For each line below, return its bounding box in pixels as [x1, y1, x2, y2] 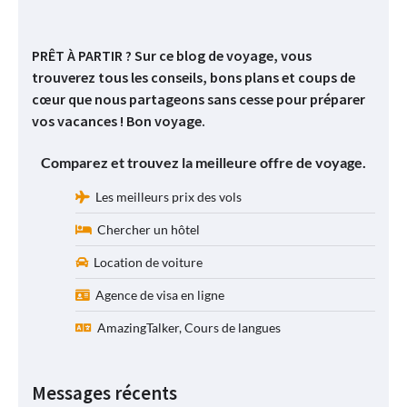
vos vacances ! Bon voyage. [32, 112, 205, 131]
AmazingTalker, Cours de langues [92, 319, 281, 335]
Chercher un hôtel [92, 221, 200, 237]
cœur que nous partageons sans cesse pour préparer [32, 90, 365, 109]
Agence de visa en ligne [90, 286, 224, 303]
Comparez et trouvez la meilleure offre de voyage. [41, 153, 366, 171]
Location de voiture [88, 253, 203, 270]
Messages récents [32, 381, 177, 405]
